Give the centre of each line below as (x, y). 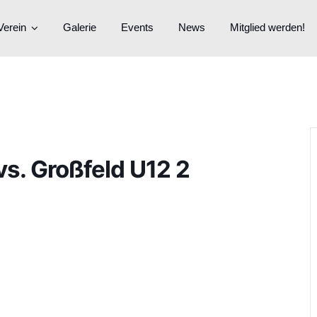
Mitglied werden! (267, 27)
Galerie (80, 27)
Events (137, 27)
